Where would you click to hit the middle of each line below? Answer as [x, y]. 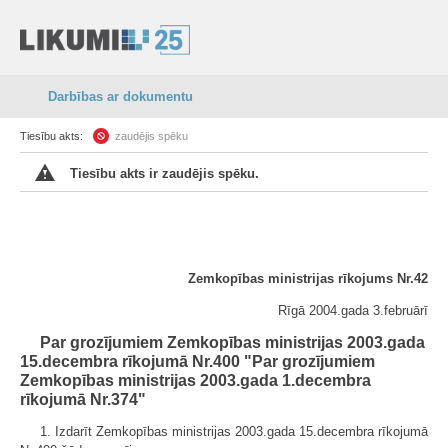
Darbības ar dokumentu [120, 96]
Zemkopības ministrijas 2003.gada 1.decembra [195, 380]
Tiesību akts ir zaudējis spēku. [164, 173]
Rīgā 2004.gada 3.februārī [353, 310]
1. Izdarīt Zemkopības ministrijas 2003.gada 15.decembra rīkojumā [234, 431]
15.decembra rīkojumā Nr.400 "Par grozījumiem [197, 361]
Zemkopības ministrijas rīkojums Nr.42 [308, 278]
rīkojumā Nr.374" [83, 399]
